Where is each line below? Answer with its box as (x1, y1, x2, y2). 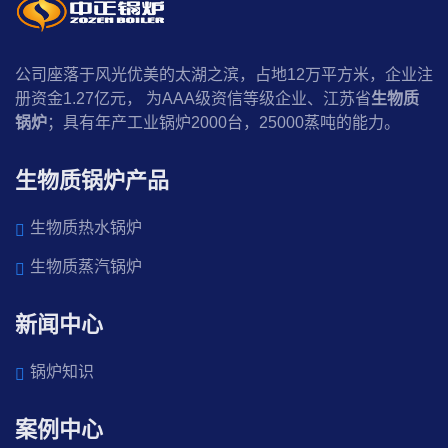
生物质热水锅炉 (30, 219, 142, 236)
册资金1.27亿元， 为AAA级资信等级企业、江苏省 (15, 90, 371, 107)
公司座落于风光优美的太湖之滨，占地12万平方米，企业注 (15, 66, 433, 83)
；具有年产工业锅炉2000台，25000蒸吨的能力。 (47, 114, 400, 131)
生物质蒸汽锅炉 (30, 258, 142, 275)
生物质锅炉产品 (15, 168, 169, 193)
